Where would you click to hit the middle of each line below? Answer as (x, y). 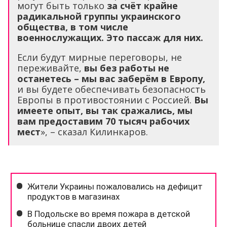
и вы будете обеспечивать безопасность (111, 89)
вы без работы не (127, 68)
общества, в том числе (73, 27)
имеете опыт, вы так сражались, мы (105, 111)
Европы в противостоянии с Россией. (106, 100)
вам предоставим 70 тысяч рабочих (103, 121)
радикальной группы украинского (99, 16)
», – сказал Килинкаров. (94, 132)
